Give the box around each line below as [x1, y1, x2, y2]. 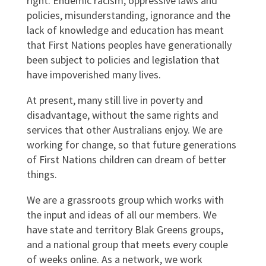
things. [26, 167, 57, 181]
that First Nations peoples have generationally [26, 38, 232, 52]
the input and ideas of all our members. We [26, 208, 217, 221]
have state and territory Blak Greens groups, [26, 223, 223, 236]
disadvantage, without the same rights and [26, 108, 218, 122]
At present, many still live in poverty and [26, 93, 203, 107]
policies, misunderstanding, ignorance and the [26, 8, 230, 22]
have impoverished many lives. [26, 68, 161, 81]
